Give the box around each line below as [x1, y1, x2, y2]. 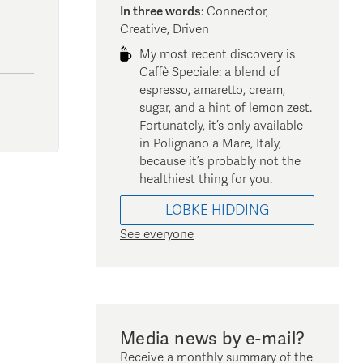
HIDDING [211, 201, 270, 219]
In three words [120, 3, 201, 19]
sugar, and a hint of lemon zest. [139, 100, 312, 115]
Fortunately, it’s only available [139, 117, 303, 133]
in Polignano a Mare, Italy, [139, 135, 281, 151]
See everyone [120, 226, 194, 241]
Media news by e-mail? [120, 327, 305, 349]
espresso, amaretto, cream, [139, 82, 285, 97]
